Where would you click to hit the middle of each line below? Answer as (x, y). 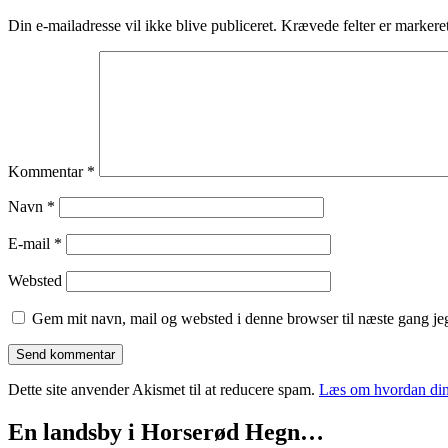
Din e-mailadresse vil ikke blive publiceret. (142, 25)
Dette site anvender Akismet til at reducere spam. (163, 389)
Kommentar (47, 171)
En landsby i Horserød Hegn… (166, 431)
